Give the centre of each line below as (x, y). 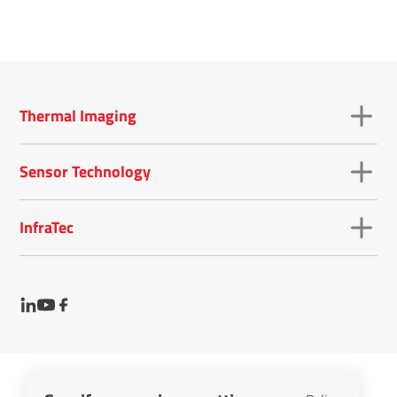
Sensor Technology (86, 171)
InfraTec (47, 227)
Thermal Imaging (78, 115)
